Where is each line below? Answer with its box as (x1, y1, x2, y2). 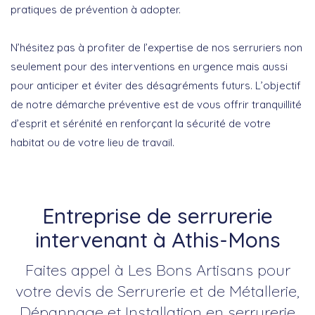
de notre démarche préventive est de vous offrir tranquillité (11, 97, 302, 111)
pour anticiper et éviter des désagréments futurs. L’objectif (11, 78, 301, 92)
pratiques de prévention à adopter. (11, 2, 181, 16)
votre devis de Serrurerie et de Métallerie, (15, 281, 300, 301)
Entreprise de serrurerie (42, 202, 273, 229)
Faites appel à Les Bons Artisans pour (25, 259, 290, 280)
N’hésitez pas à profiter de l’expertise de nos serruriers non (11, 40, 302, 54)
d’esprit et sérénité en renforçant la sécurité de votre (11, 116, 271, 130)
